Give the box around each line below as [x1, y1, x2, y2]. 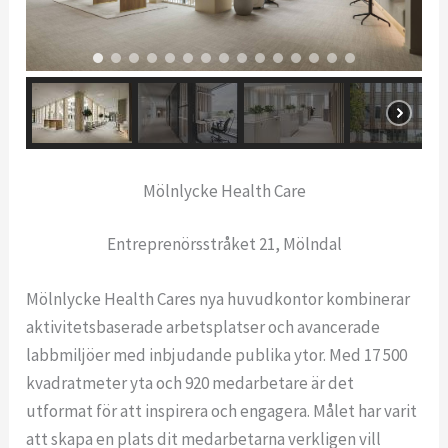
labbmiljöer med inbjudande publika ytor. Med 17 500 [26, 344, 408, 367]
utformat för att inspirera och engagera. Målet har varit [26, 400, 418, 423]
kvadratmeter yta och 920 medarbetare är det [26, 372, 355, 395]
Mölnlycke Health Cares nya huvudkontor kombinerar [26, 288, 411, 311]
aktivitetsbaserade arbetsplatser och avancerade [26, 316, 381, 339]
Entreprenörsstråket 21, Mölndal [106, 233, 342, 256]
